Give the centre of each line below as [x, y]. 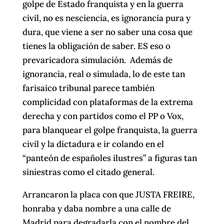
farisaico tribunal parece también [88, 88]
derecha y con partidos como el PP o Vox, [103, 116]
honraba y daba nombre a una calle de [96, 208]
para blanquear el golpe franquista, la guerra [110, 130]
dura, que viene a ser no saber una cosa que [107, 32]
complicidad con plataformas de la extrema [107, 102]
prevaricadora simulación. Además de [97, 60]
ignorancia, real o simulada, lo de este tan [103, 74]
